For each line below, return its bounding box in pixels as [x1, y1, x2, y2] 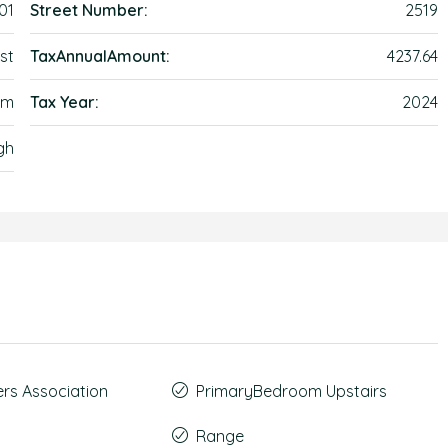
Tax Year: [30, 92, 100, 112]
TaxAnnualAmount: [30, 46, 171, 66]
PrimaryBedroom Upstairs [195, 381, 387, 401]
